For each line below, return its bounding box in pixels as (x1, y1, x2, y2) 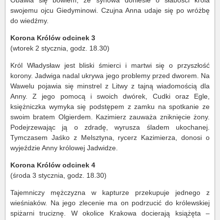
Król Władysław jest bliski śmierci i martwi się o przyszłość (10, 61, 210, 70)
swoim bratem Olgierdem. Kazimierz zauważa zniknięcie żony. (10, 113, 210, 121)
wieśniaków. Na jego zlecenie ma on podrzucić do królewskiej (10, 199, 210, 207)
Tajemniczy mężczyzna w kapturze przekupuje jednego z (10, 189, 210, 197)
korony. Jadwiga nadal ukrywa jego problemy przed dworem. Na (10, 72, 210, 80)
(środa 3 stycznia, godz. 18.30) (10, 171, 107, 180)
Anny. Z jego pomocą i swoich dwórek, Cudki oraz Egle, (10, 92, 210, 101)
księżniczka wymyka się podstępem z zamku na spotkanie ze (10, 103, 210, 111)
